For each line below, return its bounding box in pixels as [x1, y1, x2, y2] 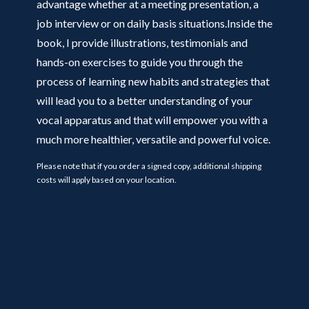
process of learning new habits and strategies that [36, 74, 270, 88]
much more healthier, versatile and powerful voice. [36, 132, 270, 146]
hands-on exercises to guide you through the [36, 55, 243, 68]
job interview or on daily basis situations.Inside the [36, 17, 272, 30]
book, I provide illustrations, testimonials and [36, 36, 248, 49]
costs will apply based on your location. [36, 175, 177, 185]
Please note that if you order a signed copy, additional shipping [36, 161, 261, 171]
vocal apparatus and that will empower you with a [36, 113, 268, 126]
